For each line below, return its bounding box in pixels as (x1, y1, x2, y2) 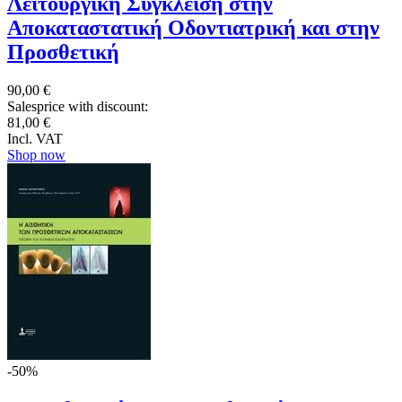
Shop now (7, 146, 66, 162)
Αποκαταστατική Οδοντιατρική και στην (7, 15, 380, 39)
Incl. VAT (7, 130, 63, 146)
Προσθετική (7, 39, 119, 64)
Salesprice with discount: (7, 98, 148, 114)
